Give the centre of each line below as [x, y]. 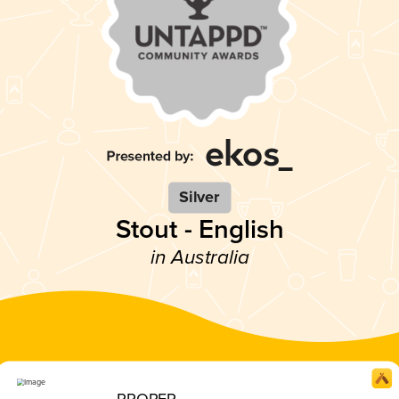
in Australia [199, 257]
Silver [199, 197]
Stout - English [199, 229]
